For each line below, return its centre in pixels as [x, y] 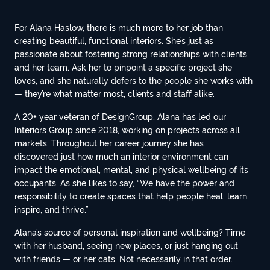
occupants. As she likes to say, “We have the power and [124, 182]
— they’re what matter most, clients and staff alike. [116, 93]
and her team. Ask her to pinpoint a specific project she [123, 67]
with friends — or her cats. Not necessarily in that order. [124, 258]
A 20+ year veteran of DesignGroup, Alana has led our [120, 116]
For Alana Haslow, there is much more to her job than [119, 27]
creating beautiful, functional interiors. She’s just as [114, 40]
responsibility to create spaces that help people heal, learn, [132, 196]
